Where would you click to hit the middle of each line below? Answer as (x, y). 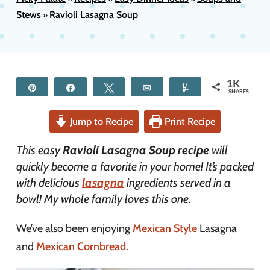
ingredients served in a (177, 183)
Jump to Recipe (100, 121)
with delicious (49, 183)
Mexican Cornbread (81, 246)
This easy (39, 150)
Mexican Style (165, 228)
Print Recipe (189, 121)
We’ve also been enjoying (74, 228)
